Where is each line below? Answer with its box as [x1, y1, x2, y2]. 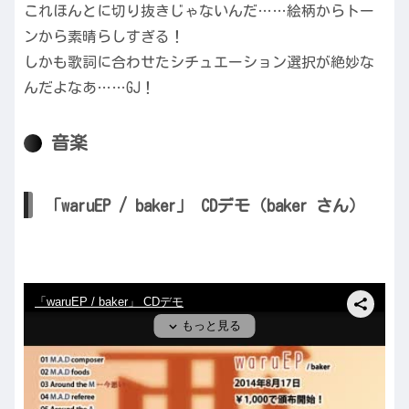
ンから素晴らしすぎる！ [24, 29, 184, 45]
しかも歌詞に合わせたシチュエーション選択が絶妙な [24, 55, 374, 70]
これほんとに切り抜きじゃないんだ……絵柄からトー [24, 4, 374, 19]
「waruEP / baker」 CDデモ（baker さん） [45, 196, 365, 214]
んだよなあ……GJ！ [24, 80, 155, 96]
